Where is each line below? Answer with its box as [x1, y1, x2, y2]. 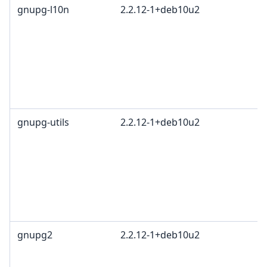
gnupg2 [17, 228, 52, 242]
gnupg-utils [17, 116, 69, 129]
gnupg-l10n [17, 3, 69, 17]
